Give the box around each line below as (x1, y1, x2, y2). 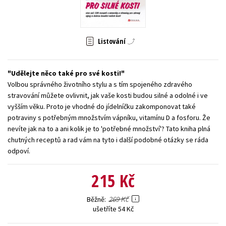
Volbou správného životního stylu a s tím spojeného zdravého (8, 80, 192, 89)
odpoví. (8, 146, 30, 156)
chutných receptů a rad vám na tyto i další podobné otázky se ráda (8, 135, 208, 145)
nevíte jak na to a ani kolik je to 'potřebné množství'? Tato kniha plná (8, 124, 210, 134)
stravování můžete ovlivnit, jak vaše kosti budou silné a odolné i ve (8, 91, 208, 100)
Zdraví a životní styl (151, 10, 209, 19)
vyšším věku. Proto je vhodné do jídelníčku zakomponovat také (8, 102, 196, 111)
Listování (98, 36, 126, 46)
